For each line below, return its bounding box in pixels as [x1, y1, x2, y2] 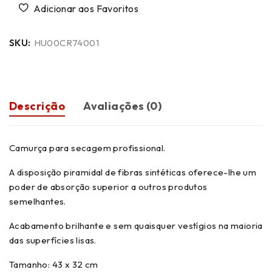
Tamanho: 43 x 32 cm [9, 259, 98, 270]
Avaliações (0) [83, 99, 162, 113]
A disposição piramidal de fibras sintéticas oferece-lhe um [9, 166, 257, 178]
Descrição [9, 99, 66, 113]
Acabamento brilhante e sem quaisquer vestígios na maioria [9, 220, 263, 231]
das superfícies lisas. [9, 234, 97, 246]
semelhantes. [9, 195, 66, 207]
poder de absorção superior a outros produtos [9, 181, 208, 192]
